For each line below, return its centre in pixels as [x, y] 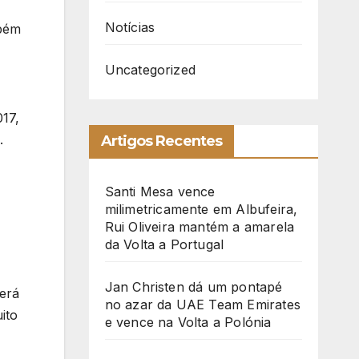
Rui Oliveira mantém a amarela [200, 227]
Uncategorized [150, 70]
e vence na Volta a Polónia [188, 323]
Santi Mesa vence [160, 192]
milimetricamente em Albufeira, [201, 210]
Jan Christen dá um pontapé [194, 287]
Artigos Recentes [161, 141]
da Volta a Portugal [164, 245]
